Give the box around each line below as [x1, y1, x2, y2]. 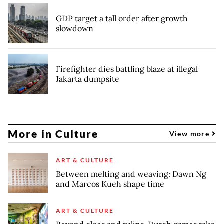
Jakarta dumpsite [56, 74, 119, 84]
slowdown [56, 23, 93, 34]
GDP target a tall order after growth [56, 13, 188, 24]
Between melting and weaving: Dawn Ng [56, 169, 206, 179]
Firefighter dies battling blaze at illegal [56, 64, 198, 74]
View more [169, 129, 212, 138]
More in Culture [8, 127, 99, 140]
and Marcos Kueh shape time [56, 179, 164, 189]
